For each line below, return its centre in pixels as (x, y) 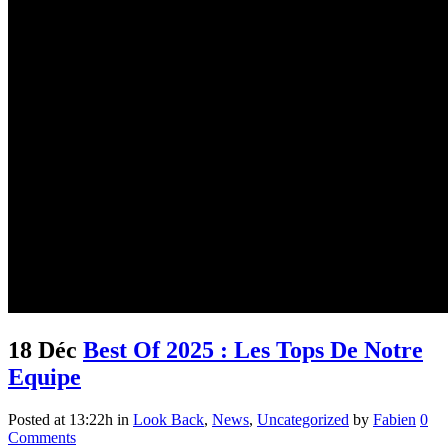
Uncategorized (303, 419)
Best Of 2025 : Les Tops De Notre (253, 349)
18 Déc (42, 349)
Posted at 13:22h (60, 419)
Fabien (394, 419)
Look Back (168, 419)
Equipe (44, 376)
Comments (42, 437)
